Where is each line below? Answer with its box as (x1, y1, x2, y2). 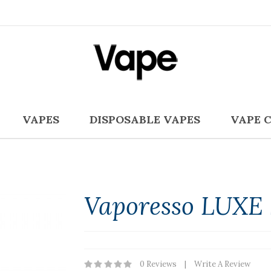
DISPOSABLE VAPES (90, 113, 200, 126)
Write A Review (194, 259, 250, 269)
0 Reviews (140, 259, 177, 269)
